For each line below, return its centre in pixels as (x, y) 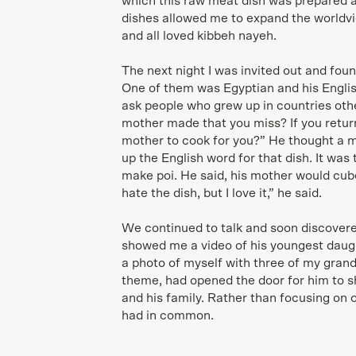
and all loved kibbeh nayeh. (199, 36)
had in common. (168, 316)
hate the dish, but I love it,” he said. (222, 193)
